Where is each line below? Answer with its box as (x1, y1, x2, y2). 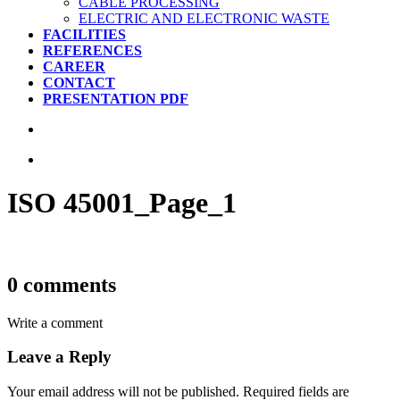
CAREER (43, 59, 105, 74)
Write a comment (7, 314, 103, 330)
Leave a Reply (7, 347, 112, 367)
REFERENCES (43, 43, 142, 58)
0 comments (7, 272, 116, 296)
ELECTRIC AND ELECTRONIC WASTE (79, 11, 329, 26)
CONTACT (43, 75, 115, 90)
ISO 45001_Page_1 (7, 187, 237, 220)
